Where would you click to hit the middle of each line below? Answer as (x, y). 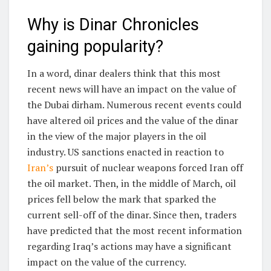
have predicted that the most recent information (135, 231)
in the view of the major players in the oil (117, 136)
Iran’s (41, 168)
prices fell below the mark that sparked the (122, 199)
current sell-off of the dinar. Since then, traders (132, 215)
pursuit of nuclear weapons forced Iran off (149, 168)
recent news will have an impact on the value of (132, 89)
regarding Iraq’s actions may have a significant (129, 247)
